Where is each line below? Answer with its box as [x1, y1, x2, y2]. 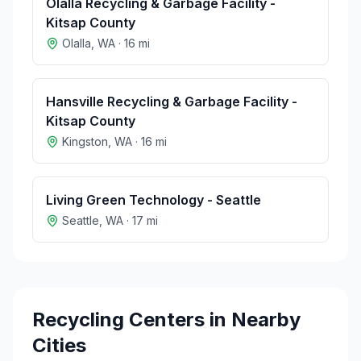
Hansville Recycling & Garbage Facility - [46, 93, 297, 110]
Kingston [62, 135, 108, 148]
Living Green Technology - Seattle [46, 192, 261, 208]
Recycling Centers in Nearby [32, 308, 301, 331]
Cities [32, 334, 86, 357]
